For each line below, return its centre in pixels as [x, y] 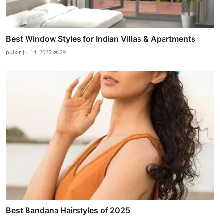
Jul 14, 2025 [37, 52]
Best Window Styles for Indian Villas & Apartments [101, 39]
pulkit [13, 52]
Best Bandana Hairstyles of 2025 [68, 210]
